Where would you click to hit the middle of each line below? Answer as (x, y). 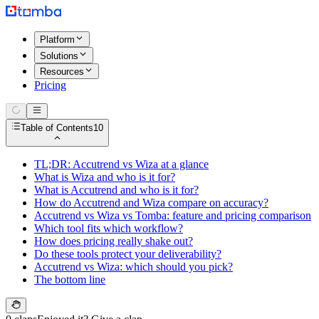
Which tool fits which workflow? (109, 228)
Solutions (59, 56)
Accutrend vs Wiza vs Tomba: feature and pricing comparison (173, 215)
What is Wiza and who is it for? (105, 177)
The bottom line (70, 279)
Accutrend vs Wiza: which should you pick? (134, 266)
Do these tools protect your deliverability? (128, 253)
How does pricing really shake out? (114, 241)
